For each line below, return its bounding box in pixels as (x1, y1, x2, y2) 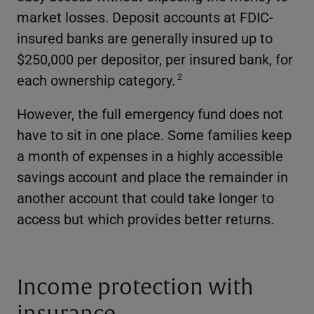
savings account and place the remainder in (17, 167, 288, 186)
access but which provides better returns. (17, 209, 274, 228)
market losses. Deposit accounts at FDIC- (17, 7, 273, 26)
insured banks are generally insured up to (17, 28, 273, 47)
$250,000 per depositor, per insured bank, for (17, 49, 293, 68)
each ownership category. (17, 70, 175, 89)
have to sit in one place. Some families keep (17, 125, 292, 144)
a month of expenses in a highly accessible (17, 146, 283, 165)
